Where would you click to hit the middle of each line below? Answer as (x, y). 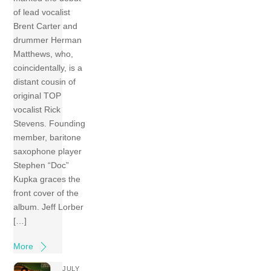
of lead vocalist (42, 12)
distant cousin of (45, 82)
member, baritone (47, 138)
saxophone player (48, 152)
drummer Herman (48, 40)
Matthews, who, (44, 54)
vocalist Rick (37, 110)
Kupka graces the (47, 179)
